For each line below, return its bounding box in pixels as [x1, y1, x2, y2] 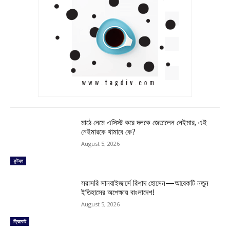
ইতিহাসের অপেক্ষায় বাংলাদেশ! [81, 187, 155, 198]
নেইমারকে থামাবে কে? [81, 127, 136, 137]
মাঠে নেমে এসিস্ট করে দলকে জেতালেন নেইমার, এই [81, 118, 207, 128]
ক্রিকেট [13, 218, 26, 225]
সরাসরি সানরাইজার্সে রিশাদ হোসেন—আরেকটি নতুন [81, 178, 209, 188]
